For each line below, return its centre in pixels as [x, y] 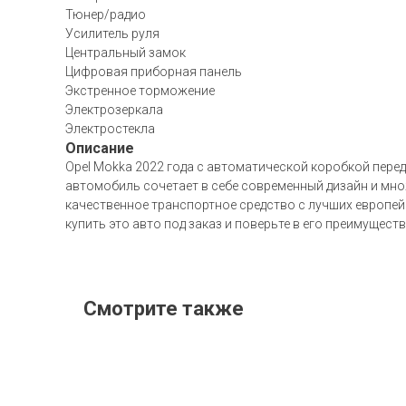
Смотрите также [164, 309]
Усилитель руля [112, 34]
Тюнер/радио [106, 14]
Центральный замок [126, 53]
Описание [100, 148]
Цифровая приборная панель [154, 72]
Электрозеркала [114, 110]
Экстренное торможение [140, 91]
